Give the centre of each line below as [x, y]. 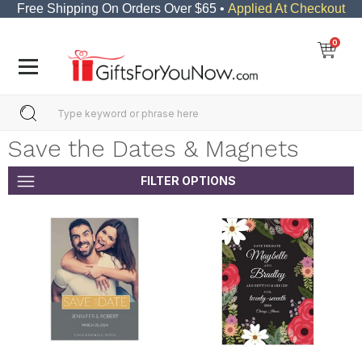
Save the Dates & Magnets [153, 148]
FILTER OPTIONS [189, 180]
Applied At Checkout [286, 8]
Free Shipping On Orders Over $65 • [122, 8]
